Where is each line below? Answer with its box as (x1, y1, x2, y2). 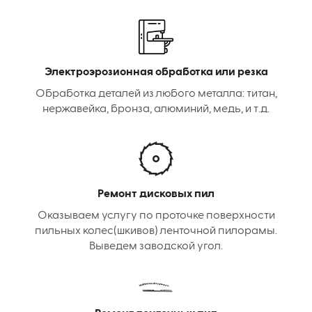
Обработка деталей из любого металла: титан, (35, 88, 277, 100)
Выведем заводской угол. (89, 241, 223, 253)
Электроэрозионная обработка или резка (44, 67, 268, 79)
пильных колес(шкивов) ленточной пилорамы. (35, 226, 277, 237)
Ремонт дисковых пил (97, 189, 214, 201)
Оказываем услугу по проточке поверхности (37, 210, 275, 222)
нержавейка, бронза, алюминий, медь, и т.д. (42, 104, 270, 116)
